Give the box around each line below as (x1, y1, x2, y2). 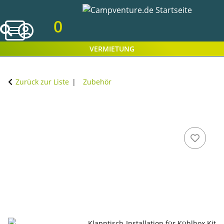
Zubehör (83, 77, 111, 87)
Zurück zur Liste (15, 77, 69, 87)
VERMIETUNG (89, 44, 134, 54)
